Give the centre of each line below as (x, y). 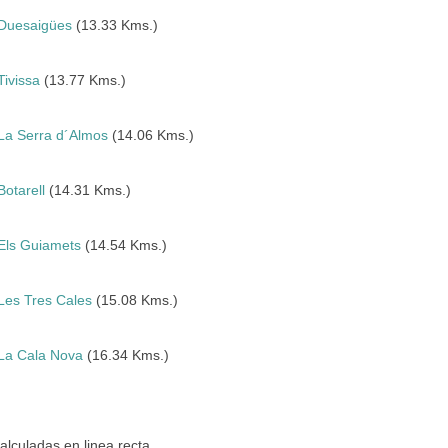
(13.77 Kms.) (83, 80)
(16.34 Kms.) (126, 355)
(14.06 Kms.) (151, 135)
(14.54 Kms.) (124, 245)
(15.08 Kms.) (135, 300)
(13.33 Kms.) (115, 25)
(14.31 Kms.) (88, 190)
